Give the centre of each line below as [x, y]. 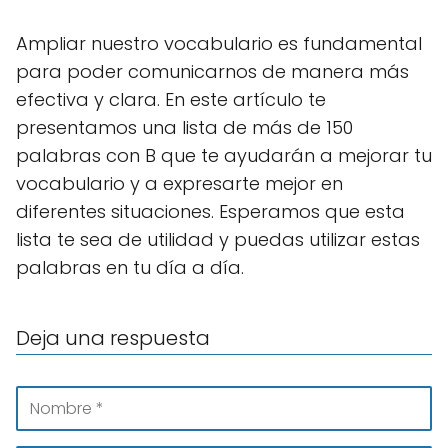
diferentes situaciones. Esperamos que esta [210, 211]
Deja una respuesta [113, 338]
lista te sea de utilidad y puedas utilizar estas [218, 239]
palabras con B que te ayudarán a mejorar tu [224, 155]
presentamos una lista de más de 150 [184, 127]
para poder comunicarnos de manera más [212, 71]
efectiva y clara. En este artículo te [171, 99]
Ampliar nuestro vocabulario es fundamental [219, 43]
